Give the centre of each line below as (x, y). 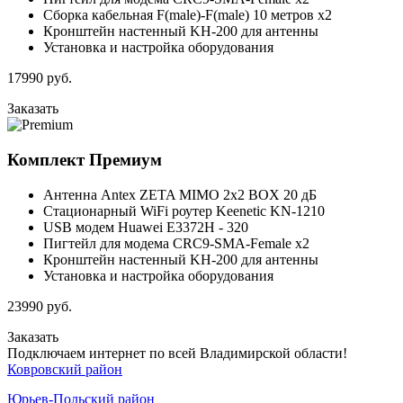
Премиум (125, 160)
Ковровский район (65, 369)
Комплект (48, 160)
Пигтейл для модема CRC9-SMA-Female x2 (176, 243)
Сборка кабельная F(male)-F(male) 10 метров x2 (188, 15)
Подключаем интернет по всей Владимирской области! (177, 353)
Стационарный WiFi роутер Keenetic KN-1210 (184, 210)
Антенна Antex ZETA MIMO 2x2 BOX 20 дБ (180, 194)
